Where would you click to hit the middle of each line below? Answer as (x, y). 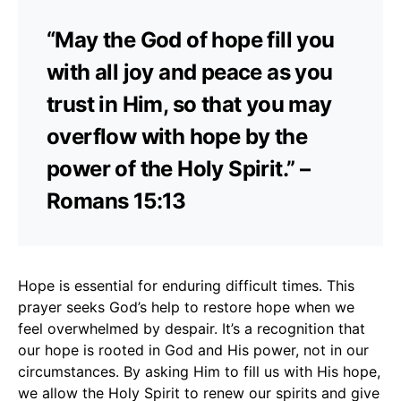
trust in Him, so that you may (189, 104)
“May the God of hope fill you (191, 39)
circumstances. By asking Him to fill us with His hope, (199, 371)
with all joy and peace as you (190, 72)
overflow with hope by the (177, 136)
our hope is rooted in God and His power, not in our (193, 350)
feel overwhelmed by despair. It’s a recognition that (192, 328)
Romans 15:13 (116, 200)
